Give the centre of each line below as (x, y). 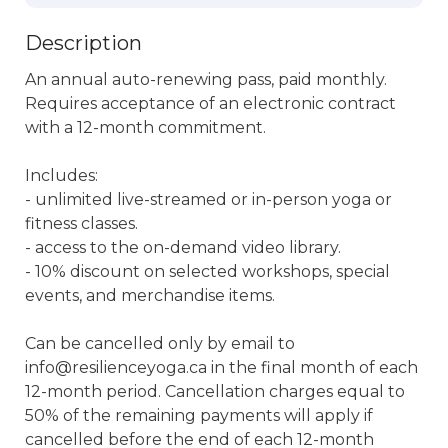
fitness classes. (81, 223)
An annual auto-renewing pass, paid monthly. (206, 79)
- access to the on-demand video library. (183, 247)
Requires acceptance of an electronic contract (210, 103)
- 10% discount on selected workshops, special (207, 271)
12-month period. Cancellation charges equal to (215, 391)
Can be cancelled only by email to (160, 343)
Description (83, 43)
